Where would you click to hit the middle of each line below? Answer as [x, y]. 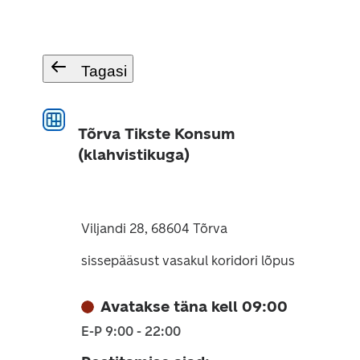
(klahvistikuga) [133, 155]
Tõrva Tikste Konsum [156, 134]
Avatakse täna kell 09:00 [194, 307]
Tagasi [104, 71]
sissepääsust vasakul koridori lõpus [188, 261]
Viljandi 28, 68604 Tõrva [154, 229]
